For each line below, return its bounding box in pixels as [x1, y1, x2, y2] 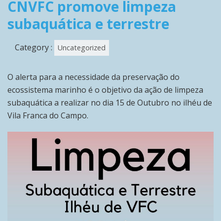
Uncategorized [58, 43, 106, 53]
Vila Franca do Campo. [7, 110, 88, 121]
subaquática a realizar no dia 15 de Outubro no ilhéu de [7, 97, 212, 109]
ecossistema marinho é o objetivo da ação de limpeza [7, 84, 203, 96]
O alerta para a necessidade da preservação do [7, 72, 180, 83]
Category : [15, 42, 54, 53]
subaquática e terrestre [7, 14, 169, 34]
